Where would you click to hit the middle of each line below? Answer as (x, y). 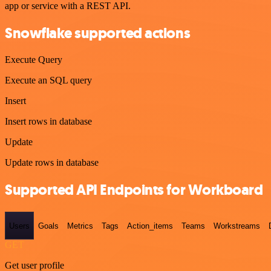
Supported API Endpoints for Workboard (134, 190)
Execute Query (34, 60)
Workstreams (237, 226)
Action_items (150, 226)
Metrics (80, 226)
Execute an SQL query (48, 80)
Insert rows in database (48, 122)
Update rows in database (52, 163)
